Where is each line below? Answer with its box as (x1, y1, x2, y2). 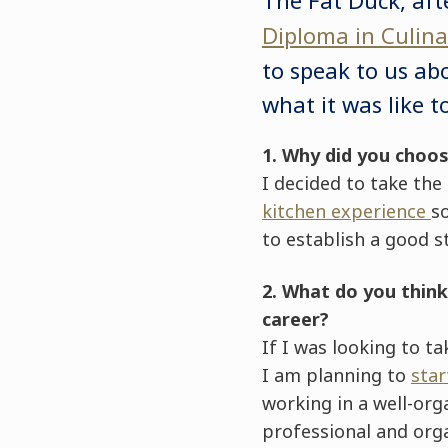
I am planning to (261, 362, 411, 387)
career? (261, 306, 329, 331)
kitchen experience (261, 198, 431, 223)
